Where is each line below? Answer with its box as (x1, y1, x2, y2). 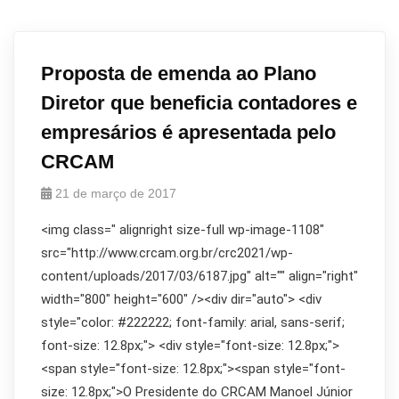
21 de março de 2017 (55, 186, 176, 200)
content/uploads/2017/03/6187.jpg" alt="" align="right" (41, 268, 358, 284)
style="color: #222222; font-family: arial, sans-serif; (41, 314, 345, 330)
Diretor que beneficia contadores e (41, 92, 357, 114)
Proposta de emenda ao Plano (41, 62, 316, 85)
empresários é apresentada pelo (41, 121, 336, 143)
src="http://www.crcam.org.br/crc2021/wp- (41, 245, 293, 261)
